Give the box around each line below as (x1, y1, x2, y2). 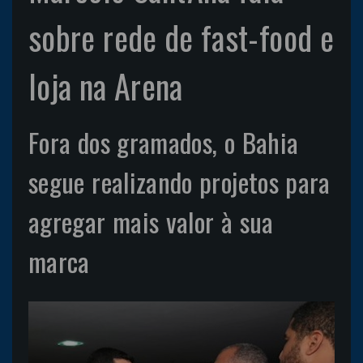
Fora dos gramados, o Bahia (28, 122, 299, 162)
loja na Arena (28, 62, 183, 110)
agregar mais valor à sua (28, 202, 274, 241)
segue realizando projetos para (28, 162, 331, 202)
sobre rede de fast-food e (28, 13, 334, 62)
